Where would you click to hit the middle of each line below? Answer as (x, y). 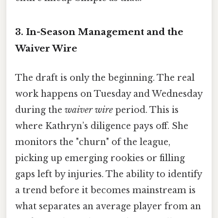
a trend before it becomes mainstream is (105, 190)
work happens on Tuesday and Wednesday (109, 94)
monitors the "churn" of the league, (93, 142)
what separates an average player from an (108, 206)
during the (40, 110)
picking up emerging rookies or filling (100, 158)
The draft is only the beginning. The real (105, 78)
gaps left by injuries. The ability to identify (109, 174)
